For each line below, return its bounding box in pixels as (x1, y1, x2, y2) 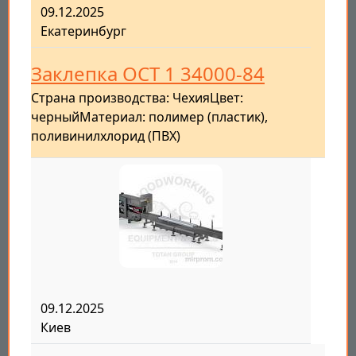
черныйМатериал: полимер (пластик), (31, 108, 268, 126)
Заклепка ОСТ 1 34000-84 (31, 60, 265, 87)
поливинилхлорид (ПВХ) (31, 127, 180, 145)
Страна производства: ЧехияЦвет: (31, 89, 243, 107)
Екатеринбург (41, 22, 126, 41)
